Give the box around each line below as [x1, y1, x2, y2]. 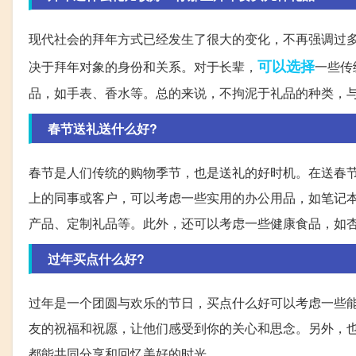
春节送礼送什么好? [48, 118, 157, 137]
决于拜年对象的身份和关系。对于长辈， [29, 56, 257, 75]
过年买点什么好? [48, 249, 145, 268]
